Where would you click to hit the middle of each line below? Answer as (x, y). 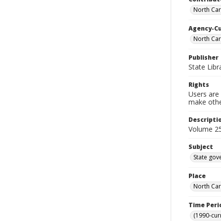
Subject (201, 147)
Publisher (203, 57)
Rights (199, 85)
